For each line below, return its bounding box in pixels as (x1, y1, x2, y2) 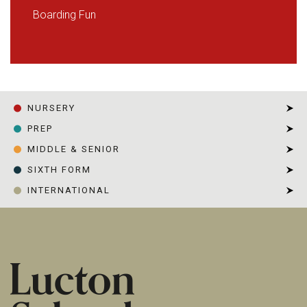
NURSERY (27, 103, 75, 113)
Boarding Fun (33, 8, 96, 21)
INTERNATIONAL (27, 185, 110, 195)
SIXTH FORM (27, 164, 91, 175)
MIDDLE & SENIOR (27, 144, 120, 154)
